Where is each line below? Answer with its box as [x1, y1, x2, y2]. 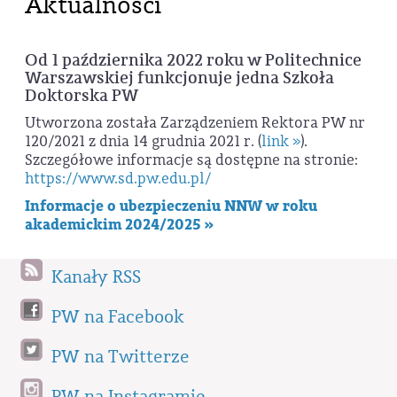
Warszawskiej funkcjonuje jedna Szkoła [25, 66, 334, 90]
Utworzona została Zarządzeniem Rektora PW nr [25, 113, 365, 134]
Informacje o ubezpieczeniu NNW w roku [25, 196, 317, 217]
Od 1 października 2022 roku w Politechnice [25, 49, 362, 73]
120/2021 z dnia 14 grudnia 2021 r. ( [25, 131, 261, 152]
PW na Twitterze [51, 346, 190, 370]
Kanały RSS [51, 266, 141, 290]
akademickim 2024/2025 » [25, 214, 214, 236]
